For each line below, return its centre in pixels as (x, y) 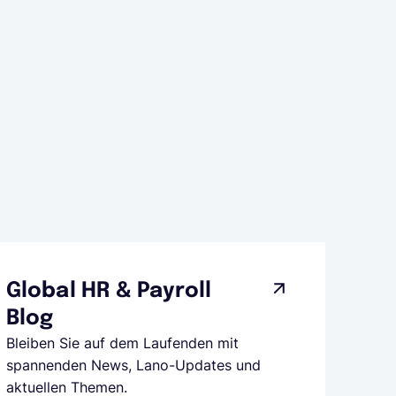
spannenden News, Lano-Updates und (133, 365)
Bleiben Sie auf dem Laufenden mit (122, 343)
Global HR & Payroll (109, 291)
